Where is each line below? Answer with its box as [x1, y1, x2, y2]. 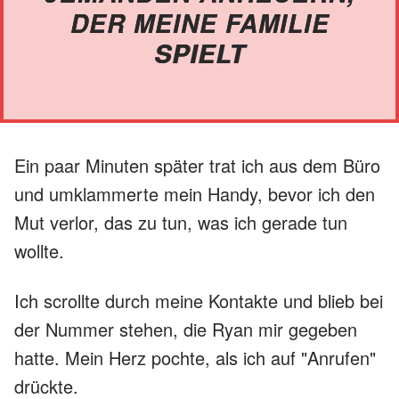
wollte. [14, 237, 64, 264]
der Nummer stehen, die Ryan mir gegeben [14, 315, 357, 342]
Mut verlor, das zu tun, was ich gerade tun [14, 208, 347, 235]
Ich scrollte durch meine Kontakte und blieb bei [14, 287, 383, 313]
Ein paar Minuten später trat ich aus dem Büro [14, 151, 380, 178]
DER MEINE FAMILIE [69, 4, 330, 41]
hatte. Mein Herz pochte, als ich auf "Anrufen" [14, 344, 376, 370]
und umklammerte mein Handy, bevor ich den [14, 180, 375, 207]
